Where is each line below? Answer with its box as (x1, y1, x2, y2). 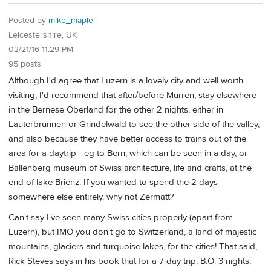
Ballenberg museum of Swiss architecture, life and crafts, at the (8, 162, 252, 174)
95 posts (8, 58, 41, 70)
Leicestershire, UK (8, 29, 77, 41)
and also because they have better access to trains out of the (8, 133, 246, 145)
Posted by (8, 15, 48, 26)
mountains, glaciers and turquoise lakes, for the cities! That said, (8, 240, 257, 252)
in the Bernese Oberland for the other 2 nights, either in (8, 104, 223, 116)
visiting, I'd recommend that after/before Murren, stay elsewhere (8, 90, 256, 102)
